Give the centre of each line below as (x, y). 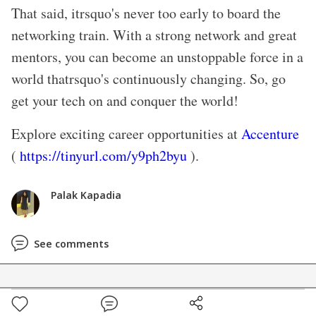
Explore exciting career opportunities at (126, 134)
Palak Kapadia (86, 195)
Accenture (270, 134)
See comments (71, 243)
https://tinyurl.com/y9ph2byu (103, 156)
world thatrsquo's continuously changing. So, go (148, 79)
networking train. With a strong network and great (154, 35)
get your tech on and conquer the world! (125, 101)
